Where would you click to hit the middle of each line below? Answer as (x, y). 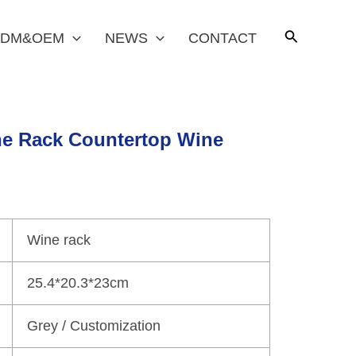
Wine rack (59, 240)
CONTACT (222, 38)
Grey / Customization (94, 325)
